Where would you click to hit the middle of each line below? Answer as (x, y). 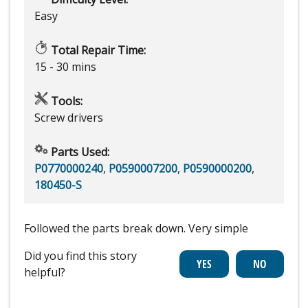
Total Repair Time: (97, 51)
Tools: (65, 101)
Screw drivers (69, 118)
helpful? (45, 273)
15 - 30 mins (65, 67)
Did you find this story (80, 256)
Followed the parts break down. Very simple (136, 229)
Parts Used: (79, 152)
